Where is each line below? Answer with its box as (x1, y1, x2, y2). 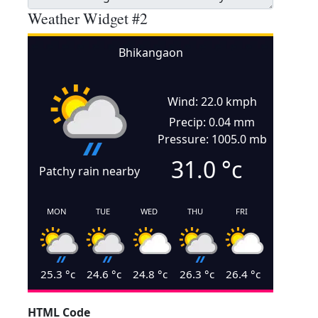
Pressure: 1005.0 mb (157, 131, 267, 147)
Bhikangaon (118, 45, 183, 60)
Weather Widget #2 (28, 8, 148, 28)
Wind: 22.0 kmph (167, 94, 257, 109)
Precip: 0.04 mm (169, 114, 255, 130)
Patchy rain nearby (38, 163, 140, 179)
